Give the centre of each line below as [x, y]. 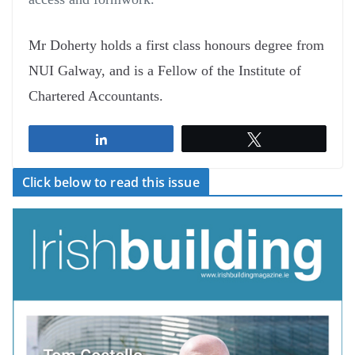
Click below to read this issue [111, 183]
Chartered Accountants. [96, 96]
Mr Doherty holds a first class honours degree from [176, 46]
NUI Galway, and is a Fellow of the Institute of [165, 71]
